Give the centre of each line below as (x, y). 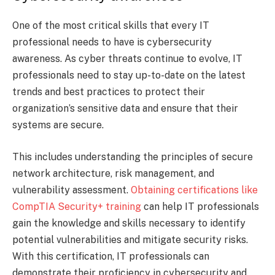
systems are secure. (59, 125)
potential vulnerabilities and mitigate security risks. (130, 239)
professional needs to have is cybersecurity (112, 42)
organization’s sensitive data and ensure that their (125, 109)
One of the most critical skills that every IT (111, 26)
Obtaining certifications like (194, 190)
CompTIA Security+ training (77, 206)
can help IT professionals (200, 206)
